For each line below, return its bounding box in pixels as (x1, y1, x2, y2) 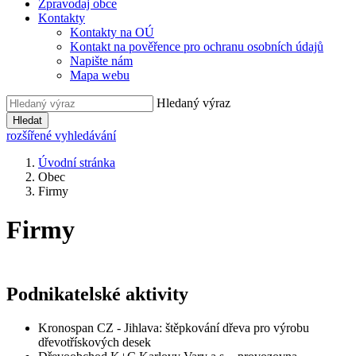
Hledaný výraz (157, 96, 230, 110)
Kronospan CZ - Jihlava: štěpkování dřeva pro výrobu (38, 320, 309, 335)
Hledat (13, 114, 42, 126)
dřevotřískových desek (38, 335, 151, 349)
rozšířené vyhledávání (6, 129, 116, 142)
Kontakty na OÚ (70, 25, 154, 39)
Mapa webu (70, 68, 130, 82)
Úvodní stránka (38, 156, 115, 169)
